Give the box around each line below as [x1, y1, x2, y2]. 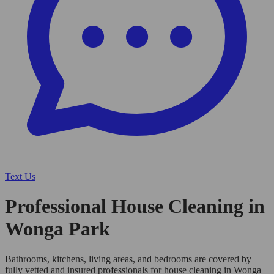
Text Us [5, 171, 35, 182]
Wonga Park [5, 218, 110, 240]
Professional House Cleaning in [5, 195, 265, 218]
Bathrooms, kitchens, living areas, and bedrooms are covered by [5, 253, 251, 264]
